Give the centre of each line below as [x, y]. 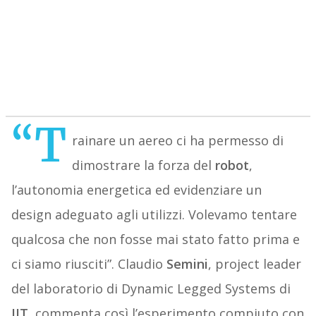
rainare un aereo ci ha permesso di [177, 141]
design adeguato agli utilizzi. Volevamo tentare [154, 215]
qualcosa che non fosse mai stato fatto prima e [155, 239]
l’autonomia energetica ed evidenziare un [136, 190]
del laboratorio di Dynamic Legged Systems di [151, 289]
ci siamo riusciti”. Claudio [89, 264]
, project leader [254, 264]
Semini [187, 264]
